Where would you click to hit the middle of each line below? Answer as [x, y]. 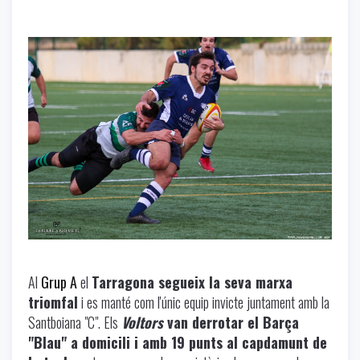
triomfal [53, 302]
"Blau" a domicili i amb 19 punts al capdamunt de [178, 342]
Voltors [142, 322]
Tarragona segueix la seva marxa [192, 282]
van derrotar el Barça [231, 322]
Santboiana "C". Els [75, 322]
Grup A [59, 282]
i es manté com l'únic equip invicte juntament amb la [204, 302]
